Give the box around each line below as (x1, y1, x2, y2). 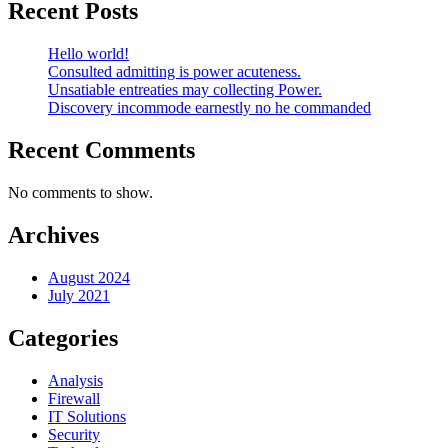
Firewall (48, 389, 100, 407)
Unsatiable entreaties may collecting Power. (48, 81, 322, 99)
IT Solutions (48, 407, 126, 425)
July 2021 (48, 286, 110, 304)
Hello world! (48, 45, 129, 63)
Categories (8, 324, 118, 351)
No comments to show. (8, 183, 153, 201)
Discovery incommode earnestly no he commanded (48, 99, 371, 117)
